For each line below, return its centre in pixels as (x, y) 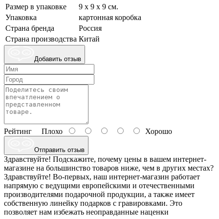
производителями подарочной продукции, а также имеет (99, 195)
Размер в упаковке (36, 7)
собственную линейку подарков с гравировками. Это (93, 203)
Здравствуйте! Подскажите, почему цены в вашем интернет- (105, 159)
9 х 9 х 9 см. (99, 7)
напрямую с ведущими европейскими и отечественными (99, 186)
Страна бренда (30, 28)
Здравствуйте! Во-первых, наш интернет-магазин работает (102, 177)
